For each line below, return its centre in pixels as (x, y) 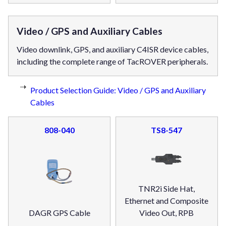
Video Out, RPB (167, 212)
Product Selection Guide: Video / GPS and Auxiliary (118, 90)
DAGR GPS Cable (59, 212)
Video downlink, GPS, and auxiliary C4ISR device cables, (112, 49)
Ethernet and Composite (167, 200)
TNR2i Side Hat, (167, 188)
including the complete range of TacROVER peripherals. (112, 61)
